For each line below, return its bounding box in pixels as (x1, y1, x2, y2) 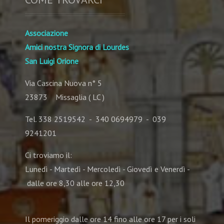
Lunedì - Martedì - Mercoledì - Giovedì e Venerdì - (25, 164, 189, 174)
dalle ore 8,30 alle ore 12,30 (25, 178, 124, 188)
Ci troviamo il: (25, 150, 72, 160)
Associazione (25, 28, 68, 38)
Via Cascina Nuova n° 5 (25, 78, 102, 88)
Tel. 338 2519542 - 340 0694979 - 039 (25, 114, 166, 124)
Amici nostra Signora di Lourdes (25, 42, 129, 52)
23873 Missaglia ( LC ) (25, 92, 104, 102)
